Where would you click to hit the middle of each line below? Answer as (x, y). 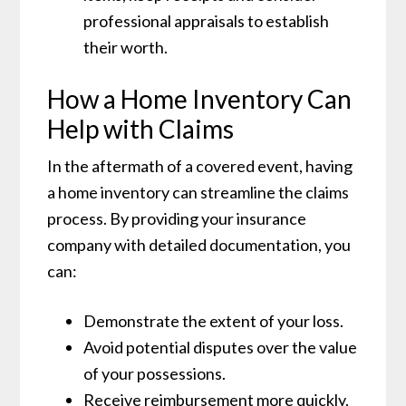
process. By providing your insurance (177, 219)
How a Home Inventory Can (200, 99)
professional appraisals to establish (207, 21)
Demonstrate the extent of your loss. (214, 321)
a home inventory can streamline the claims (198, 193)
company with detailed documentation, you (199, 245)
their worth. (126, 48)
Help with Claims (141, 129)
